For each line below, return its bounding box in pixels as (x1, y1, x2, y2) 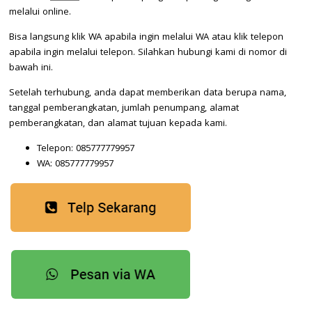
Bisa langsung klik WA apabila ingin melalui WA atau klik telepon (9, 29, 283, 45)
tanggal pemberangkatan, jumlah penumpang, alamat (9, 100, 239, 116)
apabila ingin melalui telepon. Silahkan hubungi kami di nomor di (9, 45, 287, 61)
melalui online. (9, 4, 71, 20)
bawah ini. (9, 60, 53, 76)
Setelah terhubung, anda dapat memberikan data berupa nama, (9, 85, 286, 101)
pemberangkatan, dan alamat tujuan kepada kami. (9, 116, 227, 132)
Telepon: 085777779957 (37, 141, 134, 157)
